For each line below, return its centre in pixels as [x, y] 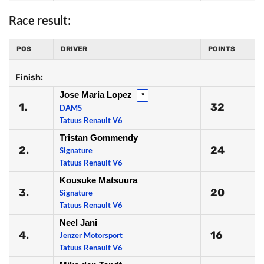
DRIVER [74, 49]
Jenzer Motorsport [91, 235]
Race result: [40, 20]
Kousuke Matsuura [98, 180]
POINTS [222, 49]
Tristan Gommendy [99, 138]
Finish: [29, 77]
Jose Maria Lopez [97, 95]
